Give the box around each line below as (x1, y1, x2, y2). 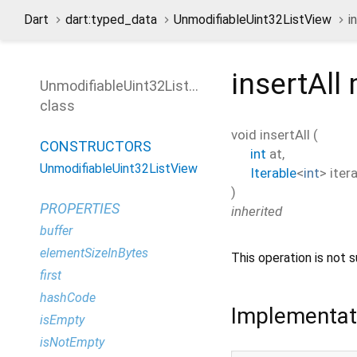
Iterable (250, 164, 296, 181)
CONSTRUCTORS (40, 138, 151, 155)
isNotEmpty (40, 335, 104, 350)
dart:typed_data (65, 12, 157, 27)
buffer (40, 223, 73, 238)
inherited (231, 202, 282, 219)
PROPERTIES (40, 200, 120, 217)
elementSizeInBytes (40, 245, 148, 261)
